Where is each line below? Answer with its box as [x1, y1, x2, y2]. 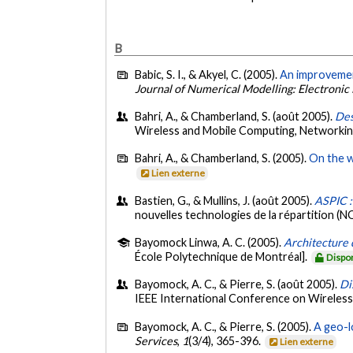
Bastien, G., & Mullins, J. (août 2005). [135, 193, 315, 207]
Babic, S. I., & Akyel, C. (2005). [135, 67, 281, 81]
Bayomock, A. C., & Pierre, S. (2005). [135, 319, 314, 333]
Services [135, 333, 178, 347]
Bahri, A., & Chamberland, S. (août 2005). [135, 109, 336, 123]
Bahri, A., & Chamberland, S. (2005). [135, 151, 310, 165]
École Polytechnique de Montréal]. [135, 250, 310, 264]
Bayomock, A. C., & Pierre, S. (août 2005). [135, 277, 340, 292]
